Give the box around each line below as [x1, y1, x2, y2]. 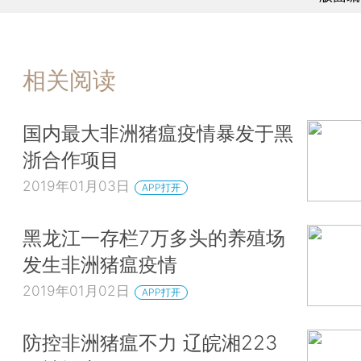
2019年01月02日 [23, 281, 130, 299]
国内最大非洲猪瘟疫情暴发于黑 [23, 121, 293, 146]
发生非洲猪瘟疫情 [23, 252, 177, 277]
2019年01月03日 [23, 177, 130, 195]
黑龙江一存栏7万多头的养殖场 [23, 226, 285, 251]
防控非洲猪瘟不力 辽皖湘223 [23, 330, 277, 355]
